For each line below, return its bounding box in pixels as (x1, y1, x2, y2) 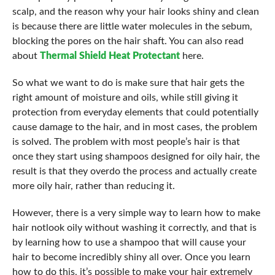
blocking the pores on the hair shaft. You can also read (12, 36, 244, 46)
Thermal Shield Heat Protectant (39, 51, 180, 61)
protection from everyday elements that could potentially (12, 107, 258, 117)
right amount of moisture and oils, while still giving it (12, 93, 238, 103)
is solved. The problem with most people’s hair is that (12, 137, 240, 147)
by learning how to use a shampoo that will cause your (12, 238, 246, 247)
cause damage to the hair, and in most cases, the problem (12, 122, 257, 132)
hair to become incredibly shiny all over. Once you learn (12, 252, 250, 262)
